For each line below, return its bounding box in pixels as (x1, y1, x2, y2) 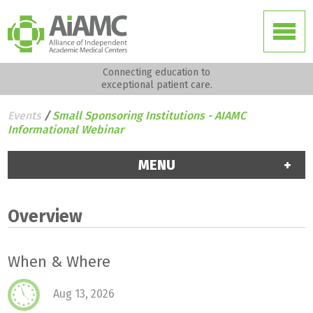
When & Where (8, 252, 111, 271)
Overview (8, 206, 83, 227)
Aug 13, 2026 (50, 287, 115, 301)
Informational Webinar (8, 123, 124, 136)
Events (8, 109, 42, 122)
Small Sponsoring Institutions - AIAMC (52, 109, 247, 122)
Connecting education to (103, 66, 210, 78)
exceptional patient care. (101, 79, 212, 91)
